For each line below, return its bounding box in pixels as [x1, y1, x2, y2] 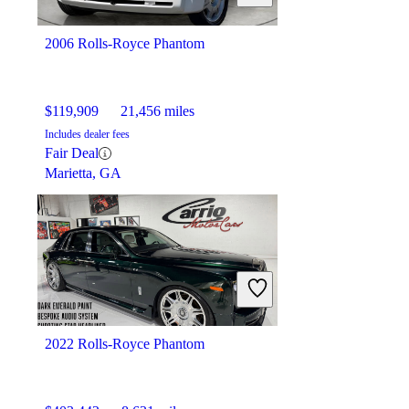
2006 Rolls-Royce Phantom [45, 36, 204, 52]
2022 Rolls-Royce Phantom [45, 336, 204, 352]
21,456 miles [121, 103, 194, 120]
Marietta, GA [45, 165, 121, 182]
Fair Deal [45, 145, 99, 162]
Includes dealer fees [45, 128, 130, 142]
